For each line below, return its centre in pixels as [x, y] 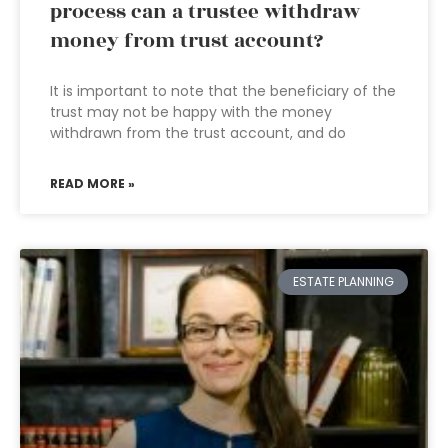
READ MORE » [92, 183]
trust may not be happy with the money [191, 112]
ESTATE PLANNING [343, 282]
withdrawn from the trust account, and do [198, 133]
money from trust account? [186, 41]
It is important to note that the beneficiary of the [223, 91]
